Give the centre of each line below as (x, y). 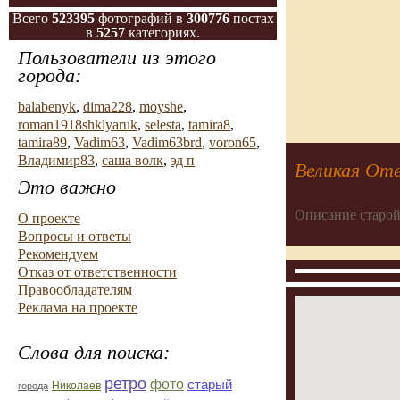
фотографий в (140, 18)
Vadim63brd (167, 142)
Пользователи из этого (117, 58)
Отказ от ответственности (97, 272)
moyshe (161, 107)
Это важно (67, 187)
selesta (163, 125)
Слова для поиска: (94, 352)
